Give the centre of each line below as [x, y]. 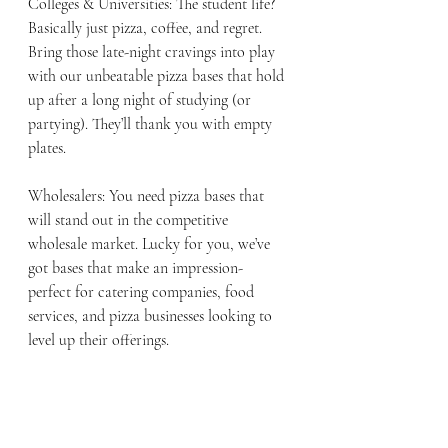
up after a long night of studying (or [141, 99]
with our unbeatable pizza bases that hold [158, 75]
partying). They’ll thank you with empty [152, 123]
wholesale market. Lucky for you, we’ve [151, 243]
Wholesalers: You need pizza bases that [148, 195]
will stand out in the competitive [130, 219]
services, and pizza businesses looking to [152, 315]
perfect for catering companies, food [143, 291]
